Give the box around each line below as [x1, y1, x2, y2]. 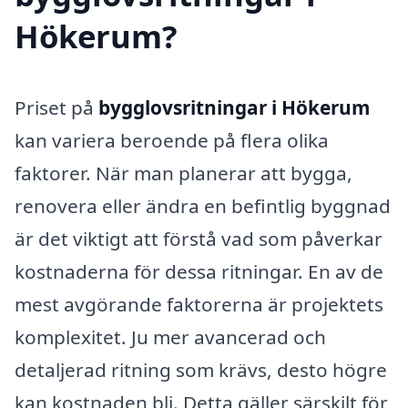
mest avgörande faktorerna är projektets [15, 291, 383, 317]
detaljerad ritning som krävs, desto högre [15, 356, 387, 382]
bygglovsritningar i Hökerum [98, 94, 370, 120]
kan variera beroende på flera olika [15, 127, 329, 153]
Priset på [15, 94, 98, 120]
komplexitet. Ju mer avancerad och [15, 323, 326, 350]
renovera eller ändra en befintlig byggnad [15, 192, 391, 219]
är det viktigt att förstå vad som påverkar [15, 225, 382, 251]
